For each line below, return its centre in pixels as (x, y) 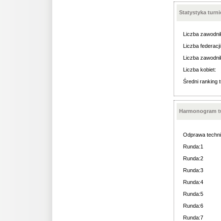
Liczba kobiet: (200, 70)
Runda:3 (193, 170)
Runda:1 (193, 147)
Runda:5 (193, 194)
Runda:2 (193, 158)
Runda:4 (193, 182)
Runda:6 (193, 206)
